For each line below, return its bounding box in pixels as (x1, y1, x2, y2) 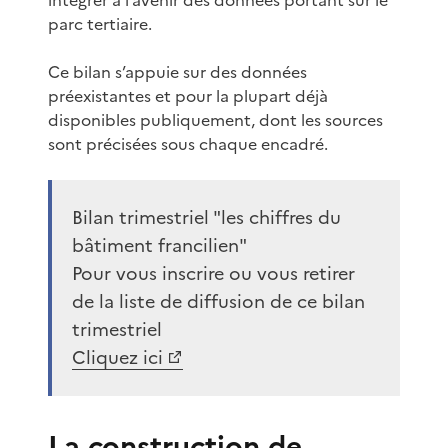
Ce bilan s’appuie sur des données (48, 59, 307, 84)
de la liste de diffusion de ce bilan (72, 287, 365, 315)
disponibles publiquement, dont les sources (48, 107, 383, 132)
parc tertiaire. (48, 11, 152, 36)
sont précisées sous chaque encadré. (48, 131, 328, 156)
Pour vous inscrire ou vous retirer (72, 259, 355, 287)
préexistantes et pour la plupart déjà (48, 83, 328, 108)
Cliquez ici (72, 343, 163, 371)
